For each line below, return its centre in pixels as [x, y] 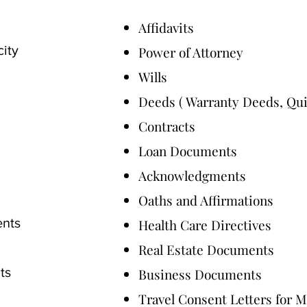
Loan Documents [188, 151]
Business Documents [200, 274]
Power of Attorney [191, 52]
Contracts [167, 126]
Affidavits [166, 27]
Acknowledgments [192, 175]
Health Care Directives [205, 225]
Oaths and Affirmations [206, 200]
